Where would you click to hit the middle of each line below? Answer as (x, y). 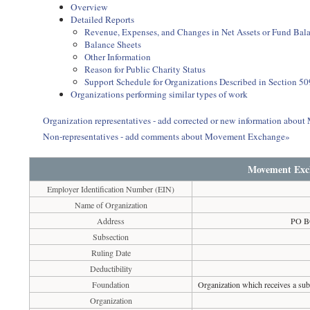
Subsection (111, 237)
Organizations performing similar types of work (159, 94)
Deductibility (111, 268)
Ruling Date (111, 253)
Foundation (111, 284)
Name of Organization (111, 205)
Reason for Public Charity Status (145, 69)
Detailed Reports (103, 19)
